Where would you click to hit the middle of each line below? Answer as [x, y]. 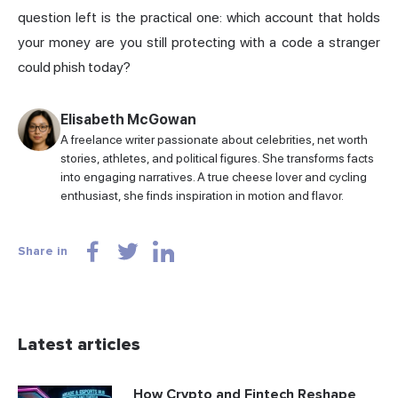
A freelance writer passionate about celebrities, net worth [214, 140]
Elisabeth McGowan [128, 120]
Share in [43, 251]
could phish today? [74, 68]
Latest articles [79, 345]
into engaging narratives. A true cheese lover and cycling [214, 177]
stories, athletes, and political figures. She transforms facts [217, 159]
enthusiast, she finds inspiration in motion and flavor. [202, 196]
